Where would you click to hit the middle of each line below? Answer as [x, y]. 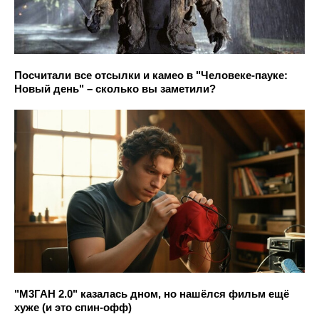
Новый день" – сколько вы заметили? [115, 88]
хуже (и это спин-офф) [73, 308]
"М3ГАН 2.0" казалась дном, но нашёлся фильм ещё [152, 294]
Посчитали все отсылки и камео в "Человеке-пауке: [151, 75]
